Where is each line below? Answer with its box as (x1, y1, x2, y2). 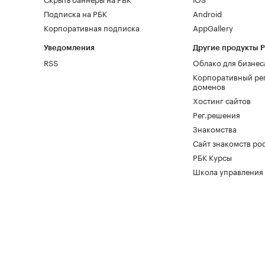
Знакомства (192, 122, 237, 134)
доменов (192, 80, 225, 92)
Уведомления (44, 44, 95, 51)
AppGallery (192, 21, 233, 33)
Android (192, 7, 222, 19)
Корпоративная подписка (44, 21, 140, 33)
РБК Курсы (192, 151, 232, 163)
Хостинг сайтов (192, 94, 251, 106)
